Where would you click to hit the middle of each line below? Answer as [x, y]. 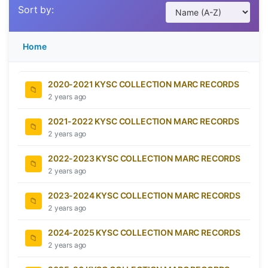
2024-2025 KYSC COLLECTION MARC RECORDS [144, 232]
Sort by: [36, 9]
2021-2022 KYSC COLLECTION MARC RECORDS [144, 121]
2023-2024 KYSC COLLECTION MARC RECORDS [144, 195]
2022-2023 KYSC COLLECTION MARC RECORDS [144, 158]
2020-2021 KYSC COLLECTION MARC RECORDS [144, 84]
